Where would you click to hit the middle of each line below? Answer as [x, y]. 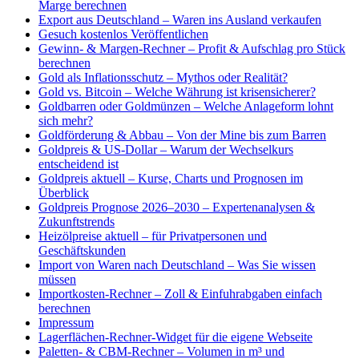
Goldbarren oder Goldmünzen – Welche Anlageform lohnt [186, 106]
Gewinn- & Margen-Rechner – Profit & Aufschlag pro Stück [192, 48]
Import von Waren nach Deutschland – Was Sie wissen [177, 264]
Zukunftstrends [77, 221]
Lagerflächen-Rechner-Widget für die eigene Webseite [175, 337]
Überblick [64, 192]
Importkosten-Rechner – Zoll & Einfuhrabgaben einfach [180, 293]
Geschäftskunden [82, 250]
